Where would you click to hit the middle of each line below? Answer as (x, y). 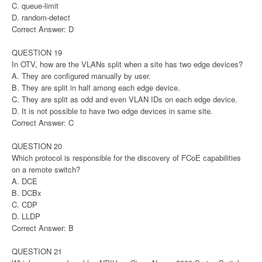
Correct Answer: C (43, 122)
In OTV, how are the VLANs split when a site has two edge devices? (127, 64)
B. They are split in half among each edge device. (96, 87)
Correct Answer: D (43, 29)
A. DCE (25, 181)
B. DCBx (27, 192)
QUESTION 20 (37, 146)
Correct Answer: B (43, 227)
